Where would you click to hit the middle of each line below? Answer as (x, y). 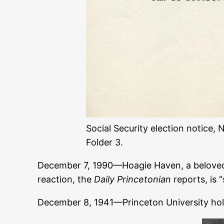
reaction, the (66, 179)
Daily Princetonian (134, 179)
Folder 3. (104, 142)
